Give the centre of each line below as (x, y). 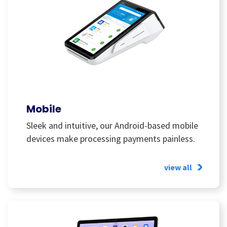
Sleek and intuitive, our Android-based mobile (112, 125)
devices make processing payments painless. (111, 139)
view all (178, 167)
